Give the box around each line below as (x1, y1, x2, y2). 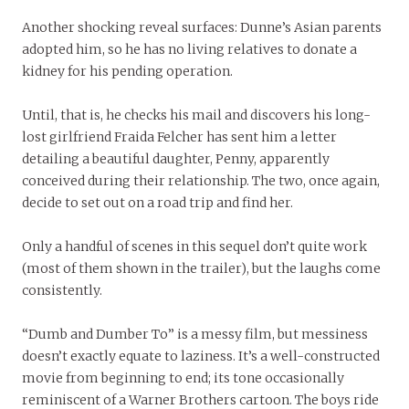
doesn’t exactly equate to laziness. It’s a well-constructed (22, 348, 380, 365)
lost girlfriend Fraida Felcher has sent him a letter (22, 129, 337, 146)
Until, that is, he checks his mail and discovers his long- (22, 107, 371, 124)
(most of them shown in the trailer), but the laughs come (22, 260, 381, 278)
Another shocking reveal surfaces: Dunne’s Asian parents (22, 19, 382, 37)
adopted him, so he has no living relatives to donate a (22, 41, 357, 58)
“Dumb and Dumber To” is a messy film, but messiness (22, 326, 368, 343)
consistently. (22, 282, 102, 299)
